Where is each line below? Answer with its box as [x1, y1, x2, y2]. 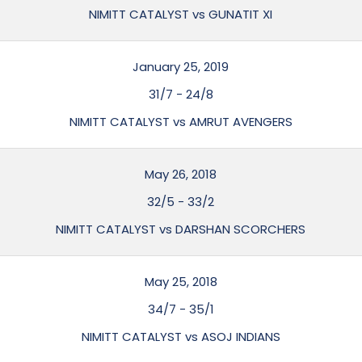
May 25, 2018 [144, 273, 217, 290]
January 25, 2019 [133, 58, 229, 75]
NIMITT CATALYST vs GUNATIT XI [89, 6, 273, 23]
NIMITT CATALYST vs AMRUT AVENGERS [69, 113, 293, 130]
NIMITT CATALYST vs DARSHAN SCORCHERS [56, 221, 306, 238]
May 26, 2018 [145, 166, 217, 183]
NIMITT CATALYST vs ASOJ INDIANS [81, 328, 280, 345]
